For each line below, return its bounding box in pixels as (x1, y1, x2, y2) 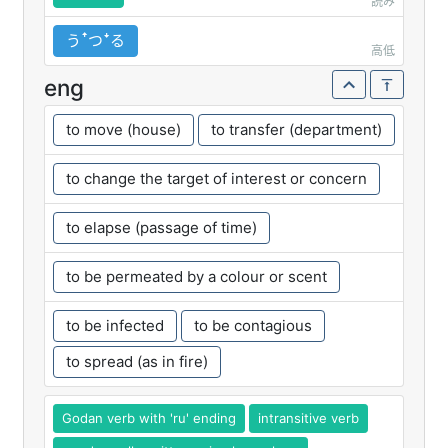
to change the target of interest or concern (66, 168, 367, 188)
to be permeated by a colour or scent (66, 266, 327, 286)
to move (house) (66, 119, 181, 139)
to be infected (66, 315, 164, 335)
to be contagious (194, 315, 312, 335)
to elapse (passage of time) (66, 217, 257, 237)
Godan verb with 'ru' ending (62, 409, 236, 426)
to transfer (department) (211, 119, 382, 139)
